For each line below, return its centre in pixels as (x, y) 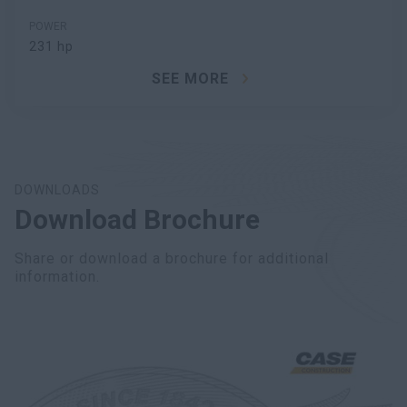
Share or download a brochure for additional (172, 259)
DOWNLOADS (57, 190)
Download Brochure (137, 220)
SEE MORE (190, 79)
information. (57, 277)
